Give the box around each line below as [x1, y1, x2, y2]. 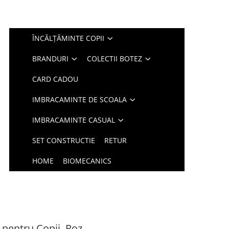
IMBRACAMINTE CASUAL [32, 115, 116, 125]
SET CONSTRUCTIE [32, 135, 96, 145]
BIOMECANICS [63, 156, 112, 166]
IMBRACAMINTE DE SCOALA [32, 95, 127, 104]
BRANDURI [32, 54, 69, 63]
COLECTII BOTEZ [87, 54, 143, 63]
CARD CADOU [32, 74, 79, 84]
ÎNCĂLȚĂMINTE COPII [32, 33, 105, 43]
